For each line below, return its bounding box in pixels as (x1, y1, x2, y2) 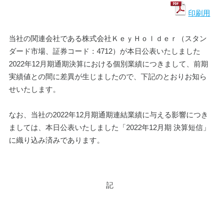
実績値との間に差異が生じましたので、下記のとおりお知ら (8, 72, 207, 81)
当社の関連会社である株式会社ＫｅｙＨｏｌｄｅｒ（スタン (8, 34, 207, 43)
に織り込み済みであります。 (8, 136, 104, 145)
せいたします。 (8, 85, 60, 94)
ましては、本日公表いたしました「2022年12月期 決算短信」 (8, 123, 210, 132)
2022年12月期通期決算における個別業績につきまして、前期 (8, 60, 208, 68)
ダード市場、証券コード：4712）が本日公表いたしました (8, 47, 200, 56)
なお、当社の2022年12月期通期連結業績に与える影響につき (8, 110, 208, 119)
